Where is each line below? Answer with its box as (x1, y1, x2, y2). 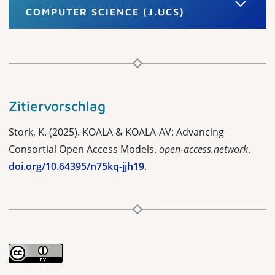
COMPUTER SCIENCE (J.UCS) (26, 6, 185, 17)
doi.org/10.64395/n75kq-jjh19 (9, 159, 144, 173)
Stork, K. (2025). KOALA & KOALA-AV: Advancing (9, 125, 224, 139)
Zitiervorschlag (9, 97, 106, 114)
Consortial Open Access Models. (9, 142, 159, 156)
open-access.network (159, 142, 248, 156)
